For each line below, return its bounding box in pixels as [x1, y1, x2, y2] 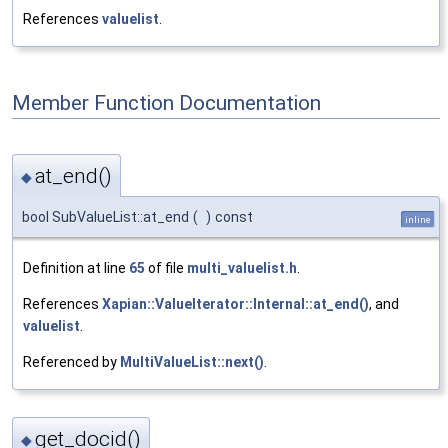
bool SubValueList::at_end [22, 208, 189, 225]
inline [405, 213, 431, 225]
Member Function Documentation [12, 90, 321, 115]
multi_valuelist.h [187, 259, 297, 276]
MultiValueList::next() [120, 353, 264, 370]
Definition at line [23, 259, 129, 276]
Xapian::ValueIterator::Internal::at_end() [102, 295, 369, 312]
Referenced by [23, 353, 120, 370]
